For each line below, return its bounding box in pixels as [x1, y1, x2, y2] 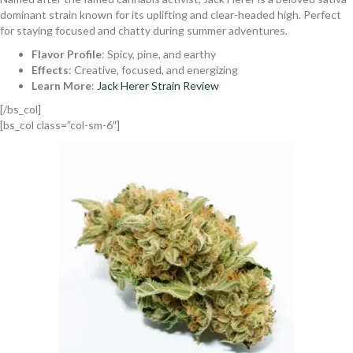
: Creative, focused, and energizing [69, 62, 238, 76]
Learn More [32, 78, 91, 92]
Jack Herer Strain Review [97, 78, 219, 92]
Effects [32, 62, 69, 76]
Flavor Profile [32, 46, 102, 61]
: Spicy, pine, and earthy [102, 46, 216, 61]
